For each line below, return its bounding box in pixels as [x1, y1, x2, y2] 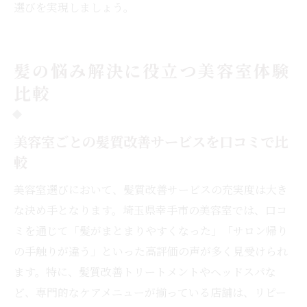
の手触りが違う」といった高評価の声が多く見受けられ [14, 243, 288, 259]
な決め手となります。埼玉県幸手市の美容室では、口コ [14, 201, 287, 218]
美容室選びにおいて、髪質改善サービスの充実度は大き [14, 181, 288, 197]
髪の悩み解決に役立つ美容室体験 [14, 58, 291, 82]
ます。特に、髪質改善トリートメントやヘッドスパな [14, 263, 276, 280]
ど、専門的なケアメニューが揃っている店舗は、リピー [14, 284, 286, 300]
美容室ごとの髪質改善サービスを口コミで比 [14, 131, 288, 151]
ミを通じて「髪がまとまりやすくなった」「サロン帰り [14, 222, 288, 238]
